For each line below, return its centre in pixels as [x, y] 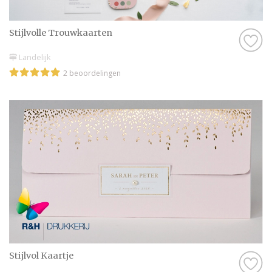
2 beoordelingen [92, 73]
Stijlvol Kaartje [41, 256]
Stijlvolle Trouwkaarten [61, 33]
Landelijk [34, 57]
